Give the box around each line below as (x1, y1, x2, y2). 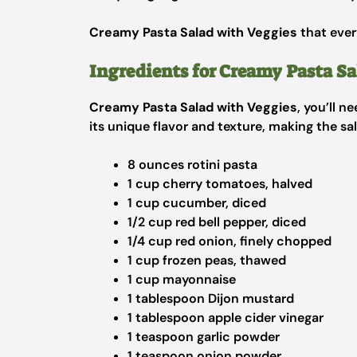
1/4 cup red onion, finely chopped (127, 233, 331, 249)
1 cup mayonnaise (127, 271, 236, 288)
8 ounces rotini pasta (127, 156, 257, 173)
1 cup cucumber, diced (127, 194, 266, 211)
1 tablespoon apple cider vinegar (127, 309, 324, 326)
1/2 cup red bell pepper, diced (127, 214, 306, 230)
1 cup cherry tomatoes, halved (127, 175, 312, 192)
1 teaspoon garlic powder (127, 328, 280, 345)
